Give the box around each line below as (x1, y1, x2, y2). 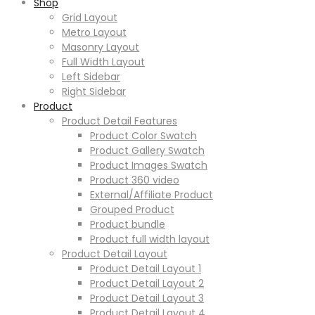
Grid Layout (62, 11, 117, 25)
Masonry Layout (62, 40, 139, 54)
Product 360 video (90, 173, 179, 187)
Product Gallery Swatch (90, 143, 205, 157)
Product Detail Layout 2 (90, 276, 204, 290)
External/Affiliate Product (90, 188, 213, 202)
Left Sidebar (62, 70, 120, 84)
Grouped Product (90, 202, 174, 217)
